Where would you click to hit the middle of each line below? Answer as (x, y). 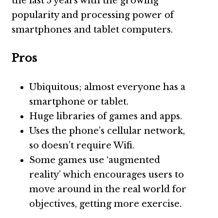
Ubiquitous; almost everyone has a (107, 87)
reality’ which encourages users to (107, 175)
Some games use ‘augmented (95, 160)
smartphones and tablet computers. (92, 30)
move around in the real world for (108, 189)
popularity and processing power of (93, 15)
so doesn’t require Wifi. (82, 145)
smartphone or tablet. (79, 102)
